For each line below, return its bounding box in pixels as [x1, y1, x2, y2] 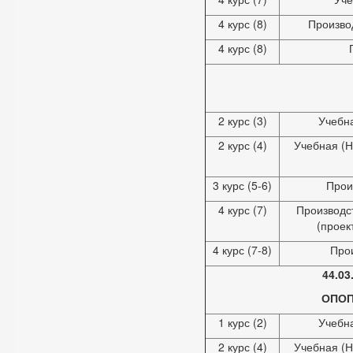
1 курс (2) [217, 314, 267, 330]
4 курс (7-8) [213, 242, 272, 258]
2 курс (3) [217, 113, 267, 128]
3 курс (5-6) [213, 177, 272, 193]
